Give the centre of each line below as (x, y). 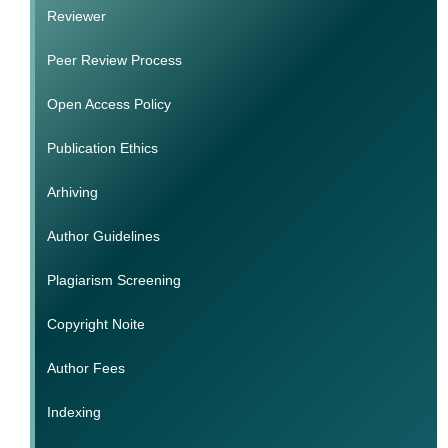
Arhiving (72, 192)
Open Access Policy (108, 104)
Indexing (73, 412)
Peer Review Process (114, 60)
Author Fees (85, 368)
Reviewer (76, 16)
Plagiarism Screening (113, 280)
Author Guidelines (103, 236)
